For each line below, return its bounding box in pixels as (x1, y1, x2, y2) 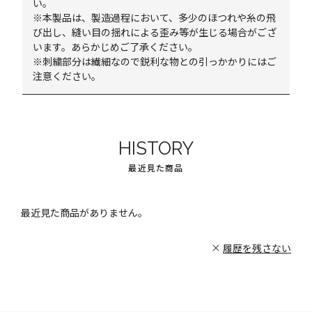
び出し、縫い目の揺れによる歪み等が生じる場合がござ (33, 25, 277, 39)
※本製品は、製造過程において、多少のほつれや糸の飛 (33, 10, 276, 24)
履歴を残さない (223, 241, 291, 255)
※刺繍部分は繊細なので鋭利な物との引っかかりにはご (33, 54, 277, 68)
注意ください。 (33, 69, 102, 83)
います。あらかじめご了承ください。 (33, 40, 198, 54)
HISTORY (118, 138, 194, 159)
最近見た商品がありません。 (21, 205, 148, 219)
